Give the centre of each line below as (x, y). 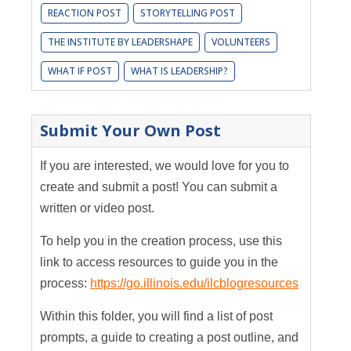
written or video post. (99, 208)
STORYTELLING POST (188, 13)
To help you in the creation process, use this (161, 241)
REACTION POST (85, 13)
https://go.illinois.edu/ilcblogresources (194, 284)
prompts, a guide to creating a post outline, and (169, 338)
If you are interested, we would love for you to (165, 166)
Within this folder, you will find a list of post (156, 317)
